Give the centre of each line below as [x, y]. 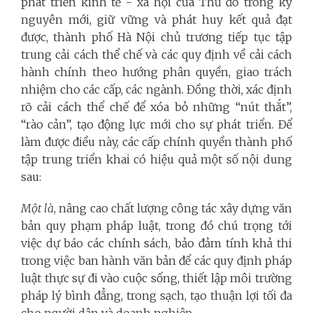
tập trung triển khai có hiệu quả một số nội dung [156, 159]
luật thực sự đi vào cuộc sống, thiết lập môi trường [156, 278]
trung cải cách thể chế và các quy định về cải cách [156, 54]
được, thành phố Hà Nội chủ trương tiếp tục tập [156, 37]
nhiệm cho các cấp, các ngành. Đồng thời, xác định [156, 89]
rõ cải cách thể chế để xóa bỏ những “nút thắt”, [156, 107]
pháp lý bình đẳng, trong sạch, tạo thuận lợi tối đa [156, 295]
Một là [38, 208]
